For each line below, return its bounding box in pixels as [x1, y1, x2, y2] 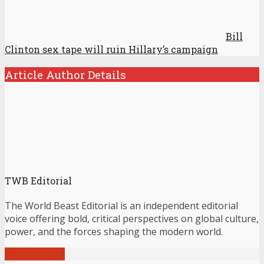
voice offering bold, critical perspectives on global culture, [5, 212, 259, 225]
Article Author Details [5, 67, 126, 82]
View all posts [5, 247, 65, 260]
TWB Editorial [5, 174, 72, 187]
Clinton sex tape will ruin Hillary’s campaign [5, 42, 218, 55]
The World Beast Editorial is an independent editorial [5, 199, 238, 212]
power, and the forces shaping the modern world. [5, 225, 223, 238]
